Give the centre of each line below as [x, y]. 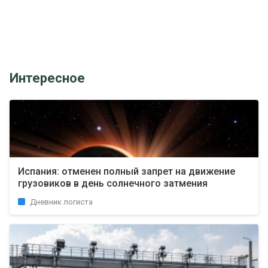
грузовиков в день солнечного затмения [113, 183]
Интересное [47, 78]
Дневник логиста [61, 202]
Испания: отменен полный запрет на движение [127, 171]
